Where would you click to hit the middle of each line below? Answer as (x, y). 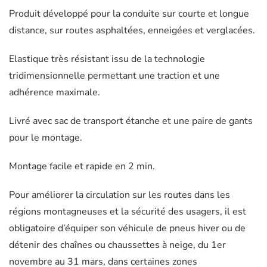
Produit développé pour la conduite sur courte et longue (129, 13)
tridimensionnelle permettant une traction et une (114, 75)
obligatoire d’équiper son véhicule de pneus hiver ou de (127, 228)
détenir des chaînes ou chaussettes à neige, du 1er (117, 245)
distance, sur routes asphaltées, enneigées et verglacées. (132, 30)
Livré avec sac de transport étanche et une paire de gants (131, 121)
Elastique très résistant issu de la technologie (107, 59)
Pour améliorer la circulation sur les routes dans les (119, 195)
